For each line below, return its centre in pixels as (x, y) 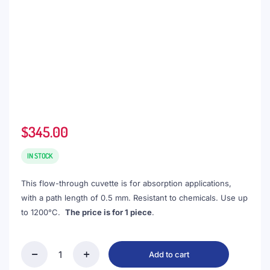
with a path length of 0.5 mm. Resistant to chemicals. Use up (134, 198)
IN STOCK (40, 156)
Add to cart (169, 254)
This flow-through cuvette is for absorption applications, (126, 183)
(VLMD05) (39, 259)
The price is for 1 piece (108, 212)
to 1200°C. (43, 212)
